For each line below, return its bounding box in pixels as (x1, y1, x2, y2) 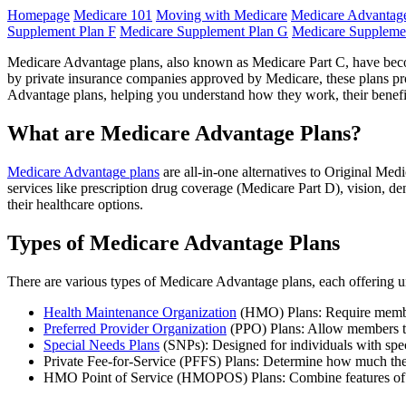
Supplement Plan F (7, 24, 116, 39)
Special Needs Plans (43, 336, 159, 353)
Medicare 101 (73, 7, 152, 23)
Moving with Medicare (156, 7, 287, 23)
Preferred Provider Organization (43, 320, 227, 336)
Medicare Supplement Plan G (120, 24, 288, 39)
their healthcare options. (7, 196, 143, 212)
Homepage (7, 7, 70, 23)
